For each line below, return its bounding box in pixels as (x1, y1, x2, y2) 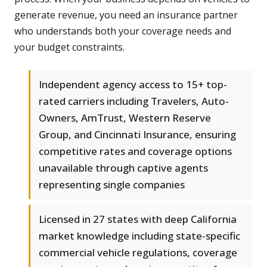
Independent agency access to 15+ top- (39, 77, 227, 92)
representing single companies (39, 178, 185, 192)
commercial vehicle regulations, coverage (39, 246, 237, 260)
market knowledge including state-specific (39, 229, 240, 243)
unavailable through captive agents (39, 161, 208, 175)
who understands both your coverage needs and (14, 24, 231, 38)
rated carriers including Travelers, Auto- (39, 94, 229, 108)
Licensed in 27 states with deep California (39, 212, 237, 226)
